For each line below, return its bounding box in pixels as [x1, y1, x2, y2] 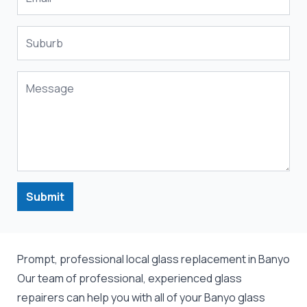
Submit [26, 189, 64, 204]
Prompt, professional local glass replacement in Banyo [17, 251, 290, 267]
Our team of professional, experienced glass [17, 271, 242, 286]
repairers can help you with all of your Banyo [17, 290, 238, 305]
